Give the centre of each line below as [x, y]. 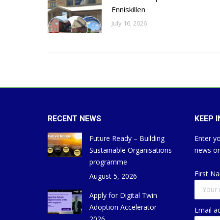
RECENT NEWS [74, 119]
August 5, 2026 [113, 176]
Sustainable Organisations [131, 150]
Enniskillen [128, 9]
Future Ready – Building [127, 138]
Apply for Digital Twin [123, 195]
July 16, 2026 [129, 23]
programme [108, 162]
